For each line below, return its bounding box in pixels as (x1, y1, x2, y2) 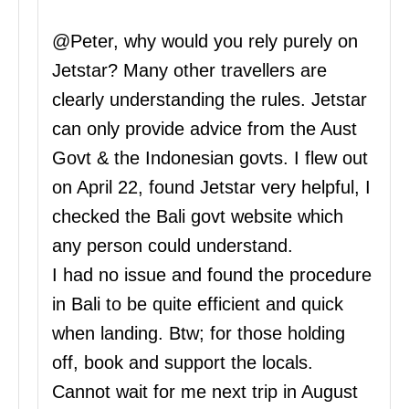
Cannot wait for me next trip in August (52, 382, 358, 403)
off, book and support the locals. (52, 352, 313, 373)
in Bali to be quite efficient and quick (52, 294, 343, 315)
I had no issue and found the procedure (52, 265, 372, 286)
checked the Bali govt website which (52, 206, 343, 227)
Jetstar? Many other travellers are (52, 60, 327, 81)
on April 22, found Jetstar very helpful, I (52, 177, 371, 198)
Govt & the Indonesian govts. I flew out (52, 148, 368, 169)
